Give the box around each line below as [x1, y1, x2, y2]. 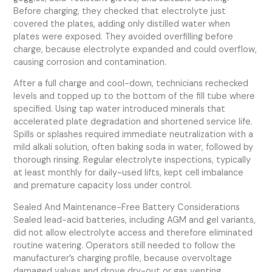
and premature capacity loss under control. [13, 180, 192, 192]
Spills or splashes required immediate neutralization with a [13, 129, 254, 141]
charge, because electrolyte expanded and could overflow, [13, 43, 257, 55]
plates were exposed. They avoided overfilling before [13, 30, 234, 42]
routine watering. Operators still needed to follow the [13, 239, 236, 251]
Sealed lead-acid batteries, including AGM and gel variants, [13, 214, 256, 226]
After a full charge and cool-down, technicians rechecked [13, 78, 249, 90]
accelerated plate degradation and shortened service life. [13, 116, 253, 128]
